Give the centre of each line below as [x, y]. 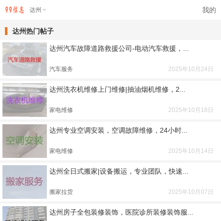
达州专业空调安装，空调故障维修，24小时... [118, 130]
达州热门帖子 [33, 31]
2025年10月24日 [191, 69]
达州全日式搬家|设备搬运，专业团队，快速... [119, 171]
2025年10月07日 [191, 192]
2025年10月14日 [191, 151]
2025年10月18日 [191, 110]
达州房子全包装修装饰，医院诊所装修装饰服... [121, 212]
